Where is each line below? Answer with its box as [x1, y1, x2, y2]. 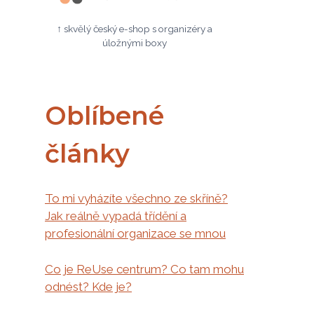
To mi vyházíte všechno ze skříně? [45, 191, 228, 206]
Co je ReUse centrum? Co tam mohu [45, 261, 244, 276]
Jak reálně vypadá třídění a [45, 209, 186, 224]
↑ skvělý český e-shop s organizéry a [57, 22, 212, 34]
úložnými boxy [102, 36, 167, 48]
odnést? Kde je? [45, 279, 132, 294]
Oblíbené [45, 100, 164, 131]
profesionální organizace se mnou [45, 226, 226, 241]
